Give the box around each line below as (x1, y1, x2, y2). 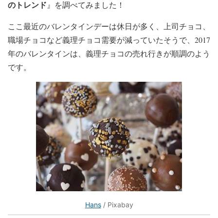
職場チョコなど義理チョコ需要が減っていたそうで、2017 (8, 34, 210, 45)
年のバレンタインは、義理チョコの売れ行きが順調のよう (8, 48, 210, 58)
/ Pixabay (101, 200, 133, 209)
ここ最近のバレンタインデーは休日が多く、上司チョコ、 (8, 20, 210, 31)
